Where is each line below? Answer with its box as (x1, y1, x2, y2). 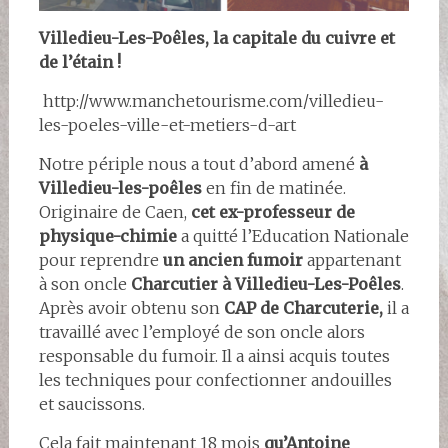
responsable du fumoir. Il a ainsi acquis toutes (38, 346, 390, 367)
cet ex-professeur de (190, 202, 355, 223)
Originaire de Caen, (38, 202, 191, 223)
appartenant (302, 250, 401, 271)
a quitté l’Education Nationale (176, 226, 409, 247)
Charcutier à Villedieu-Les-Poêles (130, 274, 401, 295)
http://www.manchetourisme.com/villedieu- (42, 91, 384, 112)
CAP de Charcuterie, (223, 298, 387, 319)
